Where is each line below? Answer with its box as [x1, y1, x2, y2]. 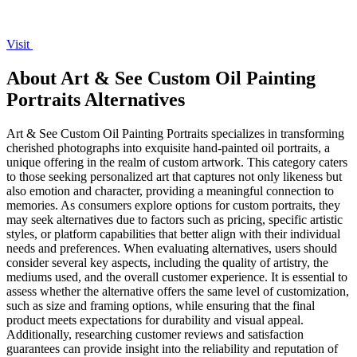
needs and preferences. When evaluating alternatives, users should [6, 241, 337, 255]
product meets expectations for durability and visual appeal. [6, 312, 304, 327]
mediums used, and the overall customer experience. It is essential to [6, 269, 347, 284]
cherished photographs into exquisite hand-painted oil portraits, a [6, 140, 330, 155]
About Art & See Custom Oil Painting [6, 68, 316, 89]
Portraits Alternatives [6, 89, 185, 111]
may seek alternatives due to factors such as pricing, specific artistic [6, 212, 343, 226]
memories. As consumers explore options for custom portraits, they [6, 198, 340, 212]
